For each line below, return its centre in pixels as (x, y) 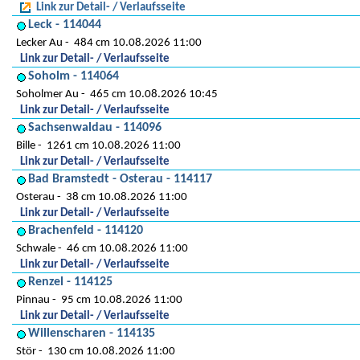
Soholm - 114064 (74, 76)
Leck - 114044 (65, 25)
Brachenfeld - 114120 (86, 231)
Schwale (36, 249)
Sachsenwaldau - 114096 (95, 128)
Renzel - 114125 (70, 282)
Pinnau (33, 300)
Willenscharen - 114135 (92, 333)
